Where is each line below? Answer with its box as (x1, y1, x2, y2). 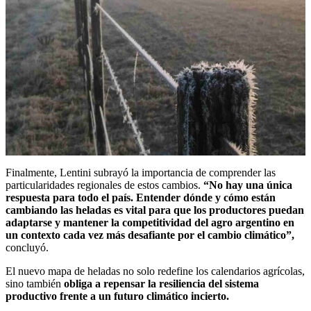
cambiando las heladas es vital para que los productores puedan (6, 203, 304, 216)
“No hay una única (201, 178, 292, 191)
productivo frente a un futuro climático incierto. (6, 289, 229, 302)
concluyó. (6, 241, 49, 253)
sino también (6, 277, 64, 289)
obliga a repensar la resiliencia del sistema (64, 277, 259, 289)
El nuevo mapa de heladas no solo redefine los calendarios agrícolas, (6, 264, 305, 277)
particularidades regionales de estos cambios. (6, 178, 201, 191)
